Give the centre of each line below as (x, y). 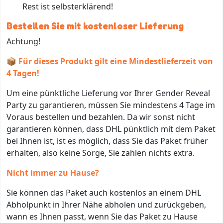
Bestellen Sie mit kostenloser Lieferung (95, 26)
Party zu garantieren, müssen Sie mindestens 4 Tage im (111, 105)
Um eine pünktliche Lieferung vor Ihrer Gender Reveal (108, 93)
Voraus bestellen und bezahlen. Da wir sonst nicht (101, 117)
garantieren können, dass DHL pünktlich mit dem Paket (111, 129)
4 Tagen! (23, 73)
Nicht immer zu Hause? (53, 173)
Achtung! (23, 42)
